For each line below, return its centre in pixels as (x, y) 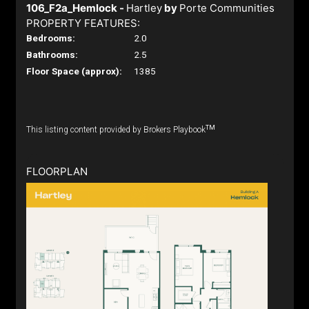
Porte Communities (227, 8)
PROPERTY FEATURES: (83, 23)
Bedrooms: (50, 38)
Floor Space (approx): (74, 71)
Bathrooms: (52, 54)
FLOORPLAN (57, 171)
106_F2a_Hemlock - (76, 8)
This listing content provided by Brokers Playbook (116, 130)
